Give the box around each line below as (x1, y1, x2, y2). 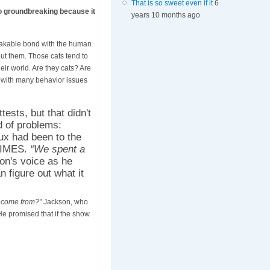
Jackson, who (41, 198, 88, 207)
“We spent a (30, 143, 85, 155)
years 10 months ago (131, 11, 200, 19)
